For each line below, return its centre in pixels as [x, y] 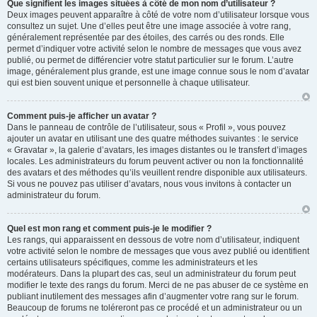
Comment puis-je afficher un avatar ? [82, 116]
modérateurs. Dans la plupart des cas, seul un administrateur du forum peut [151, 274]
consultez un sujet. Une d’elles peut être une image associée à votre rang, [149, 26]
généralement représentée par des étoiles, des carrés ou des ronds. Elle [146, 38]
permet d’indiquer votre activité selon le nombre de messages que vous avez [154, 49]
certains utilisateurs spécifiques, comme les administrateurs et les [132, 263]
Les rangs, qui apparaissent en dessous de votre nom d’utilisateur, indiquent [153, 240]
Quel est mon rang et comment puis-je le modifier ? [109, 229]
